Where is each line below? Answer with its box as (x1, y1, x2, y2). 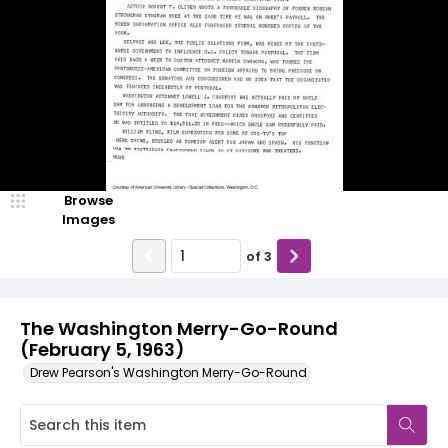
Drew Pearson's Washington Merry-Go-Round (30, 364, 307, 381)
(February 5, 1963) (20, 337, 184, 362)
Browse (63, 191, 113, 210)
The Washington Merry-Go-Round (20, 316, 338, 341)
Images (61, 210, 115, 229)
